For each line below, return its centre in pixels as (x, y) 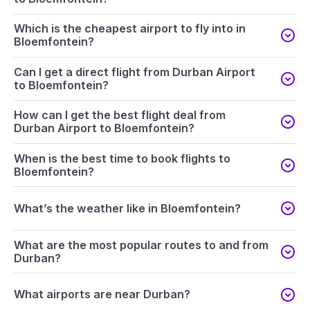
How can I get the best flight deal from (120, 115)
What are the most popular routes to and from (141, 245)
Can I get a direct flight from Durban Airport (135, 72)
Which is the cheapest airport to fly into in (130, 29)
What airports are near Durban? (102, 294)
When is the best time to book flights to (122, 158)
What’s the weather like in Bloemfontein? (127, 208)
